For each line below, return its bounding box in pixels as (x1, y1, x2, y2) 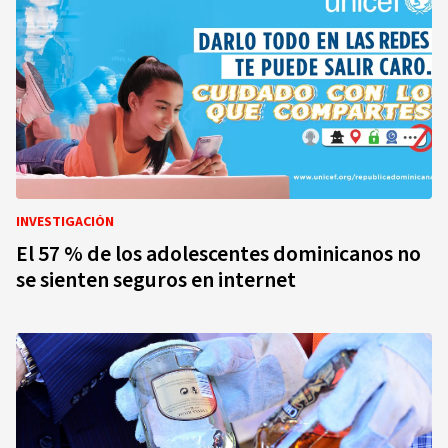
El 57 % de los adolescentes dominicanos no (16, 238, 421, 270)
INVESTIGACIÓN (16, 212, 114, 232)
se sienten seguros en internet (16, 264, 296, 296)
